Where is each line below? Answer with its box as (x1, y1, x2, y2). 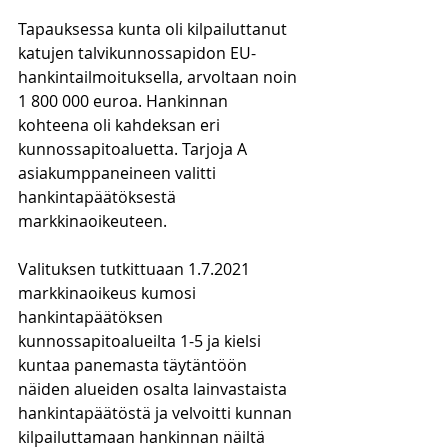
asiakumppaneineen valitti (18, 162, 220, 184)
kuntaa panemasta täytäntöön (18, 354, 251, 376)
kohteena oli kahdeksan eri (18, 114, 224, 136)
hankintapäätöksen (18, 306, 167, 328)
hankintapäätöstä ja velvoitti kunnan (18, 402, 296, 424)
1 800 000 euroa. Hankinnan (18, 90, 232, 112)
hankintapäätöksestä (18, 186, 180, 208)
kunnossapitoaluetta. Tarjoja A (18, 138, 251, 160)
